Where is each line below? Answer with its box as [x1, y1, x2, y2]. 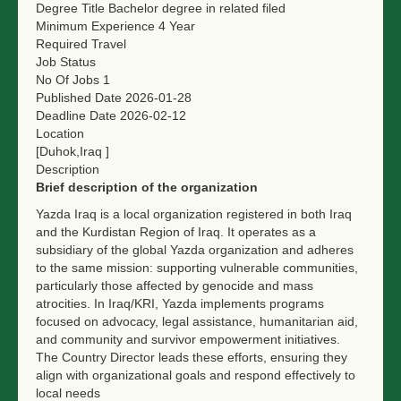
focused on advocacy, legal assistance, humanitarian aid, [36, 314, 358, 328]
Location [36, 126, 84, 141]
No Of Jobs [36, 73, 99, 87]
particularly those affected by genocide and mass [36, 278, 313, 293]
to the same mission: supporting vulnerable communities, [36, 260, 358, 275]
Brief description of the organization [36, 180, 258, 194]
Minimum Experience [36, 19, 155, 33]
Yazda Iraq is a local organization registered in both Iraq [36, 207, 352, 221]
